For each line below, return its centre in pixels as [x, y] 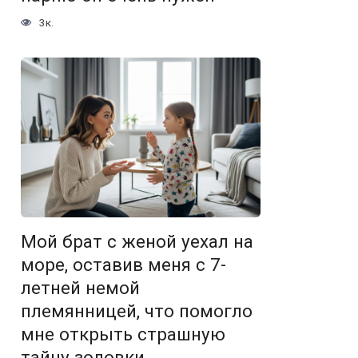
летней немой [80, 288]
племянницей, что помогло [137, 311]
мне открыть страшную [123, 334]
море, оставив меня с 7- [123, 265]
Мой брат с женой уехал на [137, 242]
